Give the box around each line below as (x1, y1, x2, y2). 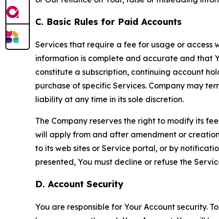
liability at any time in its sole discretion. (35, 94, 184, 105)
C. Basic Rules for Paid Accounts (35, 16, 182, 28)
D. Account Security (35, 178, 123, 190)
